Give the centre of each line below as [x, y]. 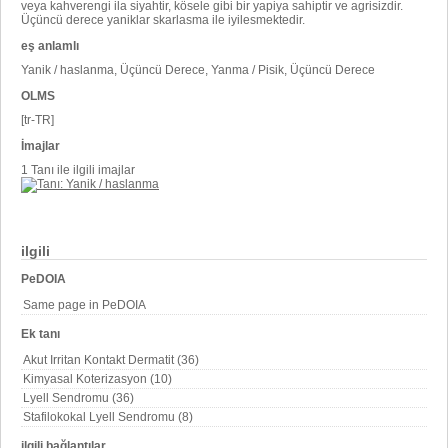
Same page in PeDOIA [84, 304]
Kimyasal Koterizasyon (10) [97, 378]
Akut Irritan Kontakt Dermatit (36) [111, 359]
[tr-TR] [37, 119]
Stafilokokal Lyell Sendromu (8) [108, 416]
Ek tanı [40, 333]
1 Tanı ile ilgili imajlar [78, 169]
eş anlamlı [50, 45]
